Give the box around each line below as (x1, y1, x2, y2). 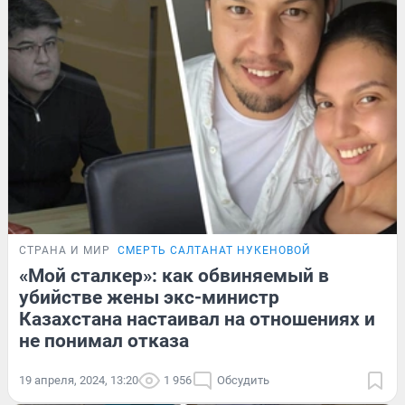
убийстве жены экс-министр (19, 286, 279, 308)
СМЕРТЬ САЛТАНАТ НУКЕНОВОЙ (118, 243, 311, 257)
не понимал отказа (19, 329, 189, 352)
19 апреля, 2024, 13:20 (19, 372, 138, 387)
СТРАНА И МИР (19, 243, 110, 257)
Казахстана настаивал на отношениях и (19, 307, 375, 330)
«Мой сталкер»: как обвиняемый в (19, 264, 329, 287)
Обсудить (217, 372, 269, 387)
